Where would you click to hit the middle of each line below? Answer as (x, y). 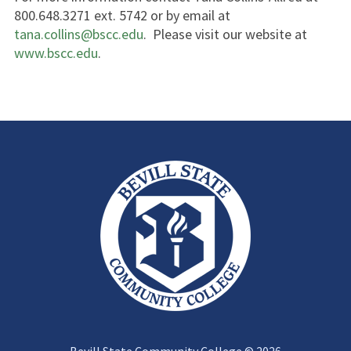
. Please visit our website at (225, 34)
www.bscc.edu (56, 53)
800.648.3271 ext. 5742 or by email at (122, 15)
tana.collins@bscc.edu (78, 34)
